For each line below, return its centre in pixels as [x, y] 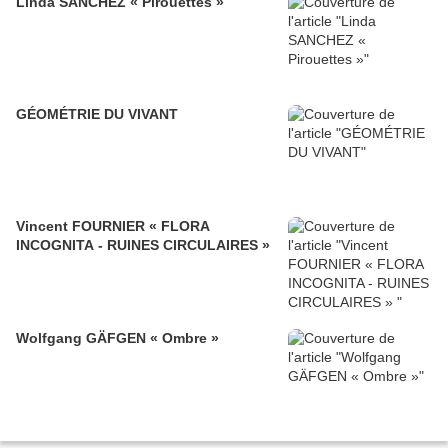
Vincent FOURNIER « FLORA [113, 226]
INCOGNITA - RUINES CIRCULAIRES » [143, 245]
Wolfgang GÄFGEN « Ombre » [117, 338]
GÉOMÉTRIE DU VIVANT [97, 114]
